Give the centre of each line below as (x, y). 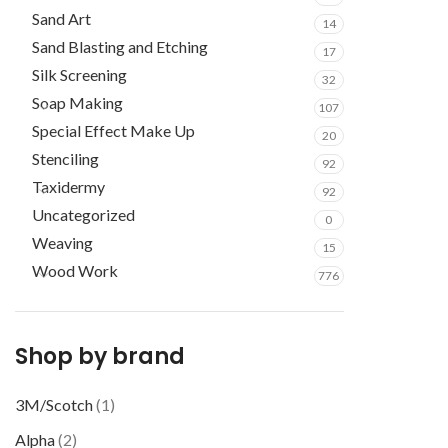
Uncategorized (83, 214)
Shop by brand (100, 356)
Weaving (62, 242)
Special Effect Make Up (113, 130)
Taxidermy (68, 186)
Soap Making (77, 102)
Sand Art (61, 18)
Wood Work (75, 270)
